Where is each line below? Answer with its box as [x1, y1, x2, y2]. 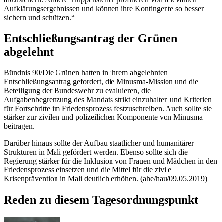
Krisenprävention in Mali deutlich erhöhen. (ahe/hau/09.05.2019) [4, 174, 207, 183]
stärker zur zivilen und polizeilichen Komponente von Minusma [4, 113, 203, 122]
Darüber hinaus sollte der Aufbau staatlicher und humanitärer [4, 139, 194, 148]
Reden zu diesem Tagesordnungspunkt [4, 193, 198, 207]
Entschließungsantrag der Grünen [4, 32, 177, 45]
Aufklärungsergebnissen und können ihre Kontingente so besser [4, 4, 204, 13]
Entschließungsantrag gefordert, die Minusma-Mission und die [4, 77, 198, 86]
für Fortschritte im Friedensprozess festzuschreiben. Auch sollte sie [4, 104, 212, 113]
